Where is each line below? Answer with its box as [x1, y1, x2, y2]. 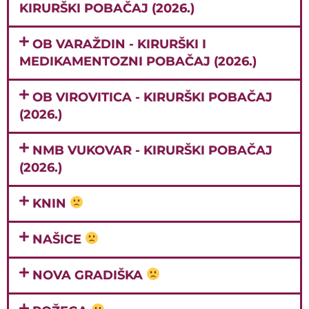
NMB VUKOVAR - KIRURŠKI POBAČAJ [32, 142, 273, 158]
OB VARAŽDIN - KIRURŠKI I [32, 36, 207, 52]
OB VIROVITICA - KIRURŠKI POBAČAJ [32, 89, 273, 105]
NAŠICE [32, 231, 86, 247]
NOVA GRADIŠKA [32, 267, 147, 283]
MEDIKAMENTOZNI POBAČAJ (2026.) [19, 53, 257, 69]
